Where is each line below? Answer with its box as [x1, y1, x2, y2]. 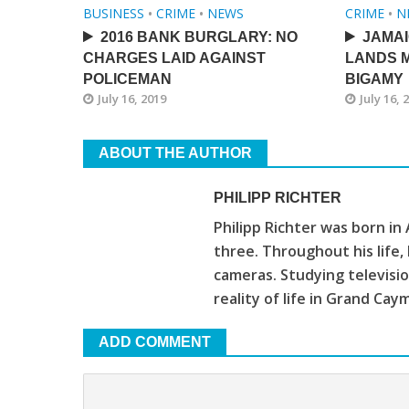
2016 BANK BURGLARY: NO [100, 28, 298, 45]
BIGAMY [345, 70, 404, 87]
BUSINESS [82, 4, 144, 22]
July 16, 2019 [97, 89, 166, 107]
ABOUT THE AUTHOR [98, 144, 252, 161]
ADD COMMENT [98, 333, 211, 350]
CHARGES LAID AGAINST [82, 49, 266, 66]
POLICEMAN [82, 70, 172, 87]
